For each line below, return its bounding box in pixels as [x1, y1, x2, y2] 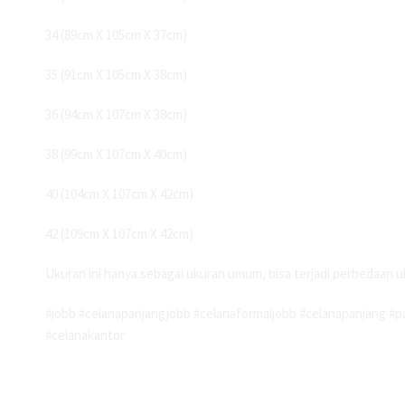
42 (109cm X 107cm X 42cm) [45, 225, 193, 243]
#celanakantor [45, 326, 125, 344]
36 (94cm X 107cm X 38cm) [45, 106, 187, 124]
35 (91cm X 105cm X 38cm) [45, 66, 187, 84]
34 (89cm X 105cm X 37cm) [45, 26, 187, 44]
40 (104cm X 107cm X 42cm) [45, 185, 193, 203]
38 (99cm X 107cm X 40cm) [45, 146, 187, 164]
